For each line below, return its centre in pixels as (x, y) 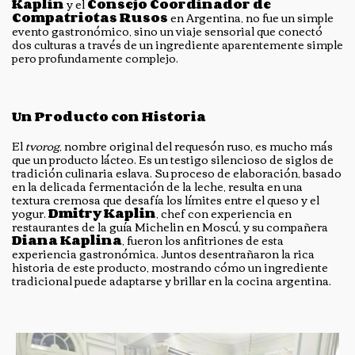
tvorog (42, 145)
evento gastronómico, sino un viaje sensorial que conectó (167, 31)
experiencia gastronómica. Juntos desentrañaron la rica (163, 253)
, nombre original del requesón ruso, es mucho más (196, 145)
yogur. (30, 213)
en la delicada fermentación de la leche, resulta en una (157, 186)
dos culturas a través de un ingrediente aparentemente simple (177, 44)
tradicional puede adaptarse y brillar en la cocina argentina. (173, 280)
